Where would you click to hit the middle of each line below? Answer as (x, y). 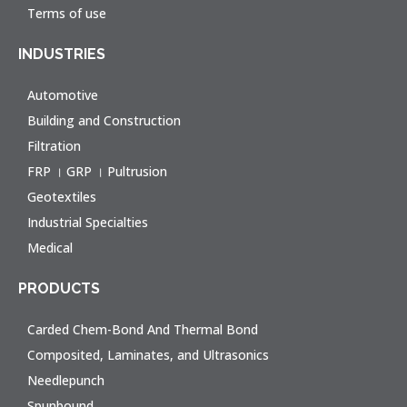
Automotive (63, 95)
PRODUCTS (59, 288)
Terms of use (67, 13)
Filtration (54, 146)
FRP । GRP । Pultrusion (97, 171)
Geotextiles (62, 197)
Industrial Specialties (88, 222)
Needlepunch (66, 380)
